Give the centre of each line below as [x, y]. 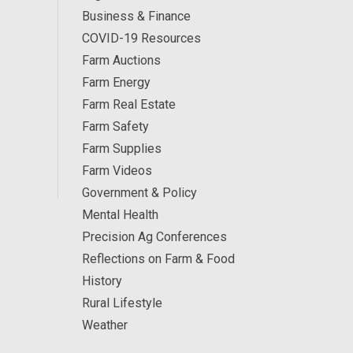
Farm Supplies [121, 149]
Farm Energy [116, 83]
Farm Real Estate [128, 105]
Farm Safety [115, 127]
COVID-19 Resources [141, 39]
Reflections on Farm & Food [158, 259]
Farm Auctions [121, 61]
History [102, 281]
